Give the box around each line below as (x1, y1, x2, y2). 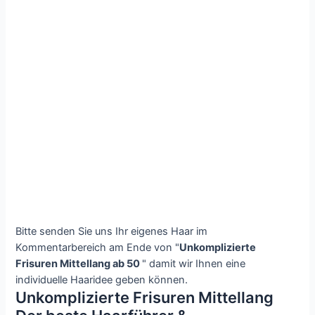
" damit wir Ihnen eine (142, 257, 246, 271)
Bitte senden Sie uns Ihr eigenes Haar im (15, 225, 208, 238)
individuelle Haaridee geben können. (15, 274, 188, 287)
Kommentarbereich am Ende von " (15, 241, 180, 255)
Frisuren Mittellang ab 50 (15, 257, 143, 271)
